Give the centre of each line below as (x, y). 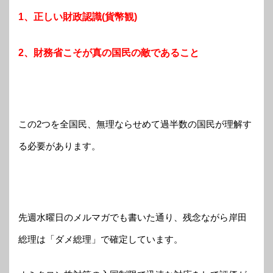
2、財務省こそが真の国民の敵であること (109, 52)
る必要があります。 (59, 146)
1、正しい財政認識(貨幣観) (78, 17)
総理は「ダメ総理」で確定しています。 (101, 239)
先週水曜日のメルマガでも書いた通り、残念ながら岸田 (133, 217)
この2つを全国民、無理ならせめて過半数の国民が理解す (135, 124)
